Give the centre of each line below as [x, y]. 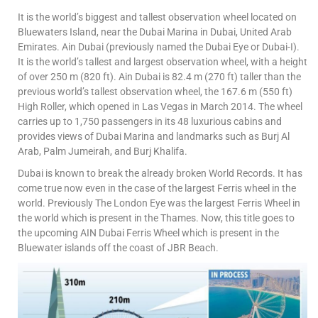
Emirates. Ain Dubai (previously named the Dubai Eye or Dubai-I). [159, 46]
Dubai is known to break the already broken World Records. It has [160, 173]
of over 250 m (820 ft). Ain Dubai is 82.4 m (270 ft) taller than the [159, 76]
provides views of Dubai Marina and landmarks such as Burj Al [154, 136]
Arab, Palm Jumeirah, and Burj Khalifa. [103, 151]
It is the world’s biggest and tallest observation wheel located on [157, 17]
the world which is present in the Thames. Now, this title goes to [156, 218]
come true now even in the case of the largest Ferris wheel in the [157, 188]
